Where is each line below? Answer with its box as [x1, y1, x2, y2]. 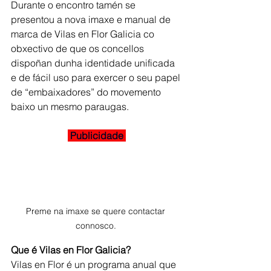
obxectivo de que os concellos [11, 42, 146, 55]
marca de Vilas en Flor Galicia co [11, 28, 157, 41]
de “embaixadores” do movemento [11, 86, 163, 99]
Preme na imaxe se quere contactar [26, 206, 168, 217]
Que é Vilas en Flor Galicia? [11, 244, 131, 256]
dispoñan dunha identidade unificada [11, 57, 177, 70]
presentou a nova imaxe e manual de [11, 13, 173, 26]
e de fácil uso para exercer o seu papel [11, 71, 183, 84]
